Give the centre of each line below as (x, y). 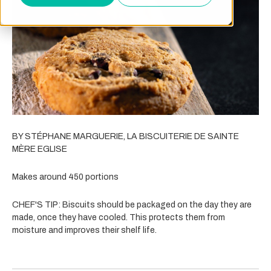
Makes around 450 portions (65, 177)
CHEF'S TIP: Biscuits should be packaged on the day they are (132, 204)
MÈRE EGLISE (40, 149)
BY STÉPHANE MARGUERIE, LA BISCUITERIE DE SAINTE (126, 136)
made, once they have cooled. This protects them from (119, 217)
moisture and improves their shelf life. (84, 230)
